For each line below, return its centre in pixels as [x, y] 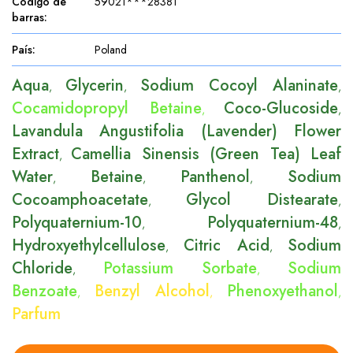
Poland [111, 50]
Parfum [36, 314]
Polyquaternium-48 [273, 223]
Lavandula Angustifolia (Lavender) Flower [176, 131]
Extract [35, 154]
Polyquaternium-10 [77, 223]
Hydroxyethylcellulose [89, 245]
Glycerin [95, 85]
